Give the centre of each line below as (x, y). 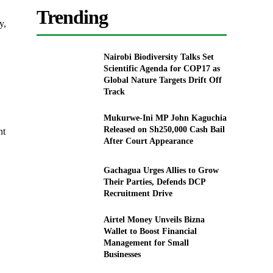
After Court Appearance (148, 141)
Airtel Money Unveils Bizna (154, 219)
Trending (73, 17)
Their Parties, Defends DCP (154, 182)
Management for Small (146, 243)
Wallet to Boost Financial (150, 231)
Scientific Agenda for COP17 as (161, 69)
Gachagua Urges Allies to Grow (161, 170)
